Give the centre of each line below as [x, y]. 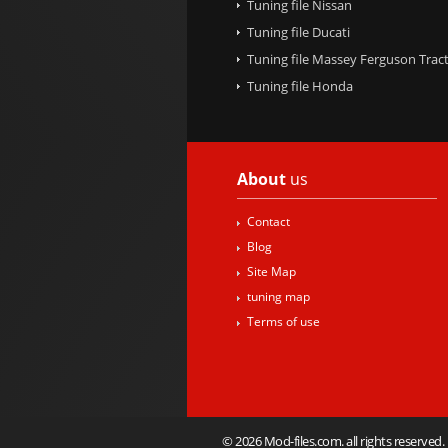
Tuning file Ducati [298, 31]
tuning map [278, 296]
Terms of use [283, 321]
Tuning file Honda [300, 85]
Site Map [271, 271]
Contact [268, 221]
